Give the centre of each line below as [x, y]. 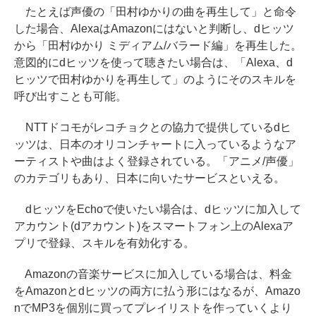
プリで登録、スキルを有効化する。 [104, 243]
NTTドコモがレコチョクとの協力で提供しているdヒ [153, 127]
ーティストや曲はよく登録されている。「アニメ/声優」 [157, 161]
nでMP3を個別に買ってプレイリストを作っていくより [153, 308]
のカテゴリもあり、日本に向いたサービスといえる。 [150, 178]
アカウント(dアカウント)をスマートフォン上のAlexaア [154, 226]
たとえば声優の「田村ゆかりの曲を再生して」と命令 [155, 12]
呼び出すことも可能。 [71, 96]
